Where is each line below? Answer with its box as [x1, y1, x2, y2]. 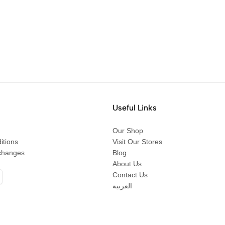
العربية [113, 182, 132, 190]
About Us [113, 160, 142, 168]
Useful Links [113, 103, 157, 113]
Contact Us [113, 171, 148, 179]
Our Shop [113, 127, 143, 135]
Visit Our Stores [113, 138, 162, 146]
